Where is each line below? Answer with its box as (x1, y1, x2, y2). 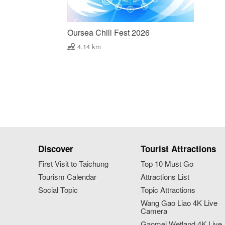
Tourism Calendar (38, 171, 96, 182)
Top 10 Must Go (141, 158, 194, 169)
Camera (141, 205, 168, 216)
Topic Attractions (141, 184, 196, 195)
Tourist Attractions (141, 142, 216, 155)
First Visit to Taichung (38, 158, 108, 169)
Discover (38, 142, 73, 155)
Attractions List (141, 171, 190, 182)
